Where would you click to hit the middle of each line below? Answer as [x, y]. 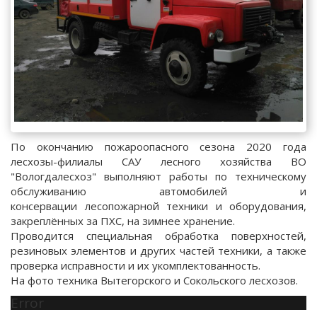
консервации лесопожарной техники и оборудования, [158, 206]
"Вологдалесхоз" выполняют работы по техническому [158, 176]
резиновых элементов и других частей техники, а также [158, 250]
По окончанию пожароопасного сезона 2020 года [158, 146]
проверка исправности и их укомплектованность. [136, 265]
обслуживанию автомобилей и [158, 191]
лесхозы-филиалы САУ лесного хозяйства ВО [158, 161]
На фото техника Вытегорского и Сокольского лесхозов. [154, 280]
